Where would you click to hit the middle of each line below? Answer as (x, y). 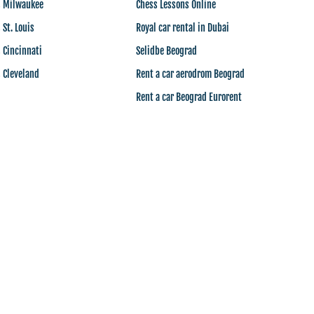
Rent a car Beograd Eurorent (189, 97)
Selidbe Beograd (167, 51)
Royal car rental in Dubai (183, 28)
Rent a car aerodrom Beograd (191, 74)
